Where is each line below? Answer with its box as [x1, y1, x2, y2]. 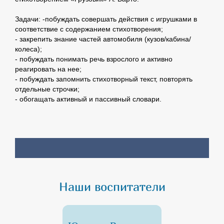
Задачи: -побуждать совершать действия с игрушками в [15, 15, 197, 23]
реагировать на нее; [15, 65, 81, 73]
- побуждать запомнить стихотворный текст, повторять [15, 75, 192, 83]
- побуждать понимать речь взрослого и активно [15, 55, 172, 63]
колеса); [15, 45, 42, 53]
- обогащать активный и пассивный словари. [15, 95, 161, 103]
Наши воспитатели [58, 179, 165, 194]
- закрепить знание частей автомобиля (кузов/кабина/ [15, 35, 191, 43]
